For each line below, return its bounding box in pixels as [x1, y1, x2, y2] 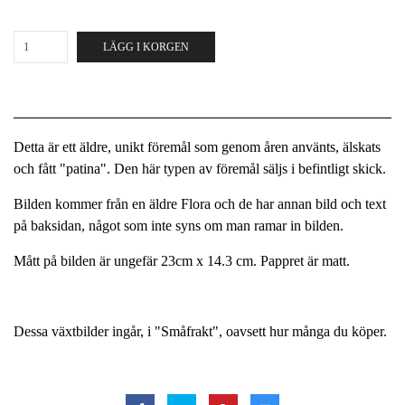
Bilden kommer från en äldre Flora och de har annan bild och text [14, 196, 386, 212]
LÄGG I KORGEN [103, 41, 189, 53]
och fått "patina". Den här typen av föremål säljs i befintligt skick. [14, 161, 386, 176]
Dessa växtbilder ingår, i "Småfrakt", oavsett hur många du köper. [14, 324, 387, 339]
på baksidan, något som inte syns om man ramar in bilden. [14, 218, 344, 233]
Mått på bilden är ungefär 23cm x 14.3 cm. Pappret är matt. [14, 253, 350, 268]
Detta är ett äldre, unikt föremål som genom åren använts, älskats [14, 139, 381, 155]
